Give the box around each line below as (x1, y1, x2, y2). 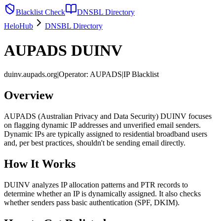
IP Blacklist (123, 70, 159, 79)
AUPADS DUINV (4, 41, 122, 59)
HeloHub (4, 22, 33, 31)
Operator (59, 70, 86, 79)
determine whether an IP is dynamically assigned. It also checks (4, 189, 201, 198)
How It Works (4, 157, 75, 170)
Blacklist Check (16, 8, 65, 17)
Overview (4, 89, 53, 102)
